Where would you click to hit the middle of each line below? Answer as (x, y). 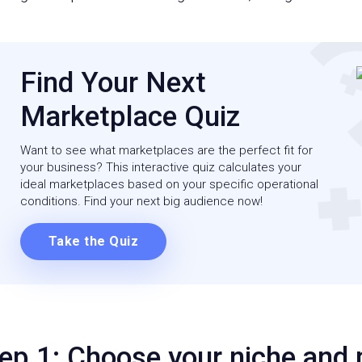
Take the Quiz (93, 241)
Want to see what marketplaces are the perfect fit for (166, 150)
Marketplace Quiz (130, 116)
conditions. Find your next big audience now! (141, 201)
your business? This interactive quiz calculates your (160, 167)
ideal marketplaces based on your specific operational (169, 184)
